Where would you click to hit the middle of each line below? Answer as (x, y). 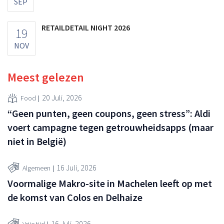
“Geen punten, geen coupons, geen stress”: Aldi (109, 113)
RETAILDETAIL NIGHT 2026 (86, 27)
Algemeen (36, 168)
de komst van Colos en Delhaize (75, 197)
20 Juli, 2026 (62, 98)
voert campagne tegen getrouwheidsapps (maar (110, 127)
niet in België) (37, 141)
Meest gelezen (46, 77)
